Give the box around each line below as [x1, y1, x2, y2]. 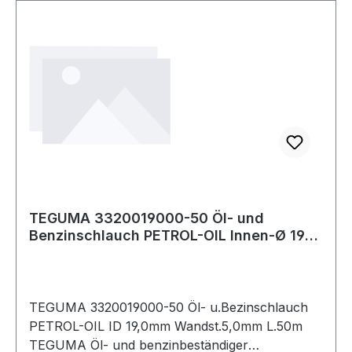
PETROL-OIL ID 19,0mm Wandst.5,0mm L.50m [29, 317, 302, 334]
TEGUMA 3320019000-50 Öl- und [29, 209, 264, 226]
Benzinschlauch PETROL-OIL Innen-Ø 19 [29, 226, 305, 244]
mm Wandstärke [29, 244, 142, 261]
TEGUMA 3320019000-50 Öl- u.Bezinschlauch [29, 299, 308, 315]
